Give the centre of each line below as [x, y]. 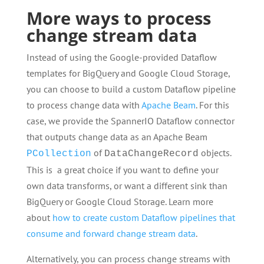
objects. [214, 152]
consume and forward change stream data [111, 233]
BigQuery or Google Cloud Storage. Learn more [120, 201]
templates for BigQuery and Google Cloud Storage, [128, 73]
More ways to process [118, 18]
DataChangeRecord [151, 154]
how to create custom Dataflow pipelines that [143, 217]
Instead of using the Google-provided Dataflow [121, 57]
